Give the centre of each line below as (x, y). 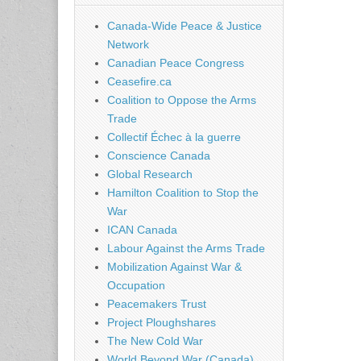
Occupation (136, 286)
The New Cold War (155, 341)
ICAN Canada (142, 230)
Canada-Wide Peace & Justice (185, 26)
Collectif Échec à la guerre (174, 137)
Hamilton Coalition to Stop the (183, 193)
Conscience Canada (159, 156)
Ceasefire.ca (139, 82)
